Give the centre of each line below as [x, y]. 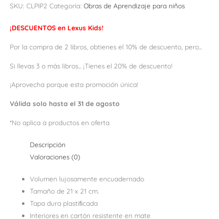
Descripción [48, 144]
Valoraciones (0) [55, 156]
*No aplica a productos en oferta [60, 122]
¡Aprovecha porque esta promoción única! [74, 85]
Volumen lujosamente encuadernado [87, 179]
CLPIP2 [37, 6]
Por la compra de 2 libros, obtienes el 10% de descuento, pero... [106, 47]
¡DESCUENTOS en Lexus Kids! [57, 28]
